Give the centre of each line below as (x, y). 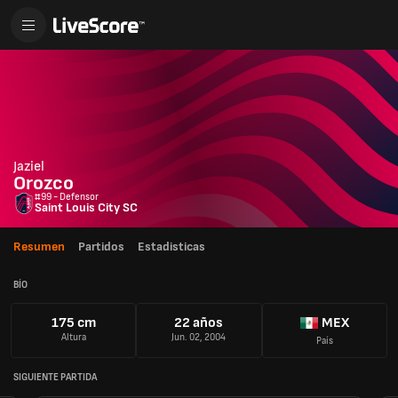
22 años (199, 323)
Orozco (44, 183)
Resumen (39, 247)
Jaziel (29, 167)
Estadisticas (171, 247)
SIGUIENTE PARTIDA (55, 377)
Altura (73, 338)
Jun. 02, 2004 (199, 338)
